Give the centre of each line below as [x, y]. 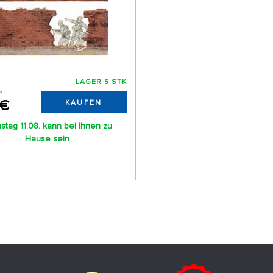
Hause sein [48, 139]
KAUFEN [83, 103]
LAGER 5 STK [101, 82]
